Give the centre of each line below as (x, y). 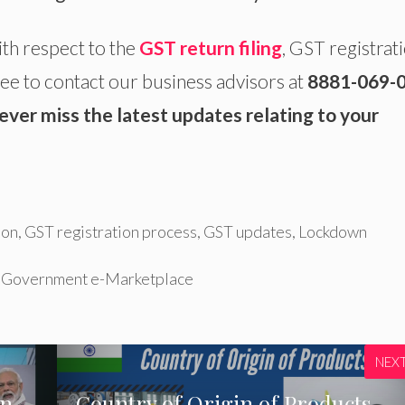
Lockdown (332, 231)
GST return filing (211, 47)
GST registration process (110, 231)
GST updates (247, 231)
